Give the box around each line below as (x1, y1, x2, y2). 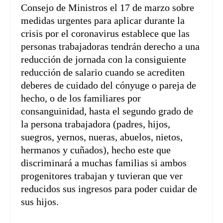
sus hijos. (21, 196, 59, 208)
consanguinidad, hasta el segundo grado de (21, 106, 194, 117)
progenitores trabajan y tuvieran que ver (21, 170, 183, 182)
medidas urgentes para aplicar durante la (21, 15, 185, 26)
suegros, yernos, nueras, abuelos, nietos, (21, 131, 183, 143)
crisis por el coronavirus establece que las (21, 28, 190, 39)
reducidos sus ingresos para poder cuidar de (21, 183, 198, 195)
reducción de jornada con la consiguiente (21, 54, 187, 65)
